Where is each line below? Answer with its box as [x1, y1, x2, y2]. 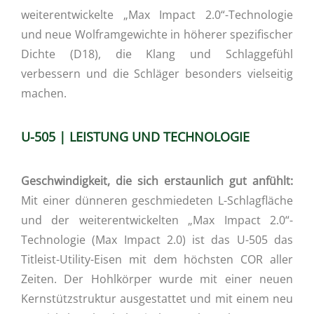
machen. [21, 86, 67, 102]
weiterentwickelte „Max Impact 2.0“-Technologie [21, 7, 293, 23]
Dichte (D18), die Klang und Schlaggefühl [21, 46, 293, 62]
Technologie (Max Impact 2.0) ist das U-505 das [21, 232, 293, 248]
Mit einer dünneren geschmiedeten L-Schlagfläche [21, 193, 293, 209]
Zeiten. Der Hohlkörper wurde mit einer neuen [21, 271, 293, 287]
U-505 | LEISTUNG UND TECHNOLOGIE [21, 128, 250, 146]
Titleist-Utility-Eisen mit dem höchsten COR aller [21, 252, 293, 268]
